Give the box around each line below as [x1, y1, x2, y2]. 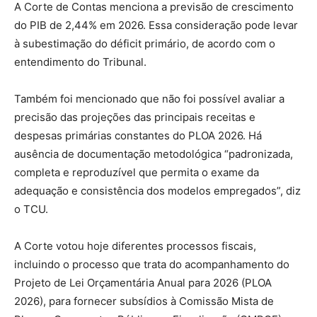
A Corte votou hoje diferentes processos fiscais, [14, 238, 256, 253]
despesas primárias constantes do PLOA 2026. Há [14, 128, 262, 142]
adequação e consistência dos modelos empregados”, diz [14, 183, 301, 197]
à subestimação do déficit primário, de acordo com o [14, 36, 275, 50]
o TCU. [14, 202, 48, 216]
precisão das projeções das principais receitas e [14, 110, 255, 124]
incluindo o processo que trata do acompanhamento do [14, 257, 289, 271]
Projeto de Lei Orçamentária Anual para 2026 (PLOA [14, 275, 272, 289]
